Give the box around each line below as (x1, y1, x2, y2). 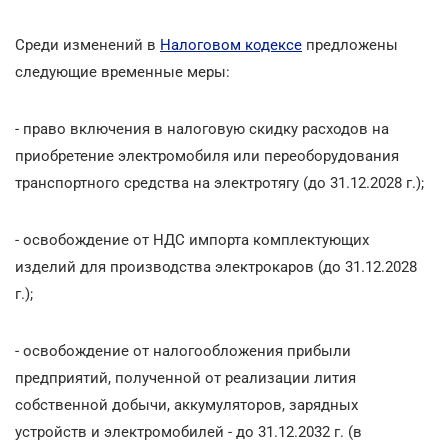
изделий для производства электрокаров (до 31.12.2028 (15, 257, 417, 276)
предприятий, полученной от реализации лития (15, 368, 356, 387)
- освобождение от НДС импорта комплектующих (15, 230, 369, 249)
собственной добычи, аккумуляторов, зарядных (15, 395, 358, 414)
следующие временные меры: (15, 62, 230, 81)
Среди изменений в (15, 35, 160, 54)
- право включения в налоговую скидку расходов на (15, 119, 389, 138)
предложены (302, 35, 398, 54)
